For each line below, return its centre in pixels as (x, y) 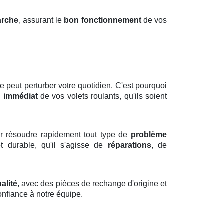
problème (149, 135)
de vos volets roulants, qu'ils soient (102, 96)
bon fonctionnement (103, 20)
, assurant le (41, 20)
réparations (129, 145)
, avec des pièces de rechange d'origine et (92, 184)
